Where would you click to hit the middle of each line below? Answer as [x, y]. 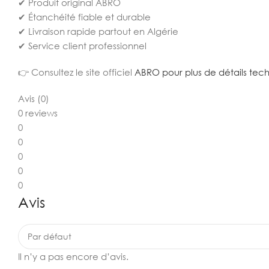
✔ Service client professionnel [82, 46]
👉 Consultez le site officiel [76, 72]
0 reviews [38, 113]
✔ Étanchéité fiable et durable [84, 17]
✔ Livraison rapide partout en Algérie [98, 31]
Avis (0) [34, 98]
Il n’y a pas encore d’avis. [73, 256]
